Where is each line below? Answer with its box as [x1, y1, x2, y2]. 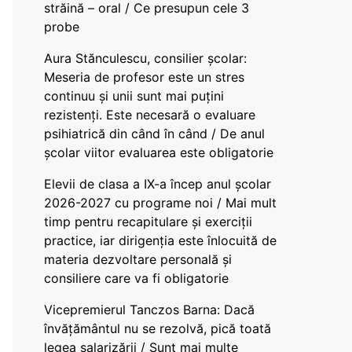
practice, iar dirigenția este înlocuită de [44, 233, 277, 248]
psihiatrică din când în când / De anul [44, 126, 265, 141]
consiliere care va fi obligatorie [44, 270, 229, 286]
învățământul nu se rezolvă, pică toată [44, 321, 271, 336]
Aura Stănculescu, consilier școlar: [44, 50, 247, 66]
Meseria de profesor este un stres [44, 69, 244, 85]
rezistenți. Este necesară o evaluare [44, 107, 255, 123]
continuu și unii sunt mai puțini [44, 88, 224, 104]
